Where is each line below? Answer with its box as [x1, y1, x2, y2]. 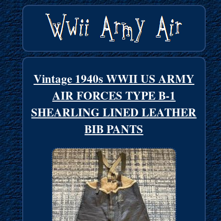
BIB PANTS [84, 120, 144, 138]
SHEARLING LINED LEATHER [31, 104, 197, 121]
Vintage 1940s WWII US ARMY [33, 70, 194, 87]
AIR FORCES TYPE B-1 [52, 87, 176, 104]
